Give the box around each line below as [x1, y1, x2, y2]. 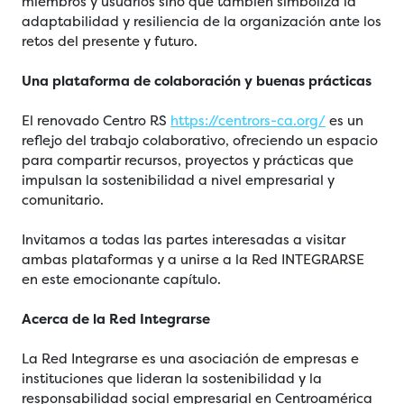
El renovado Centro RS [22, 112, 170, 130]
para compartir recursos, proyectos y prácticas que [22, 151, 353, 170]
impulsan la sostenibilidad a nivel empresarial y [22, 171, 335, 189]
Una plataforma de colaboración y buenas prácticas [22, 72, 372, 91]
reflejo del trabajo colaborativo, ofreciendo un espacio [22, 132, 378, 150]
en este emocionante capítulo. [22, 271, 221, 289]
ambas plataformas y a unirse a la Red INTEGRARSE [22, 251, 364, 269]
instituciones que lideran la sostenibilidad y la [22, 370, 322, 388]
